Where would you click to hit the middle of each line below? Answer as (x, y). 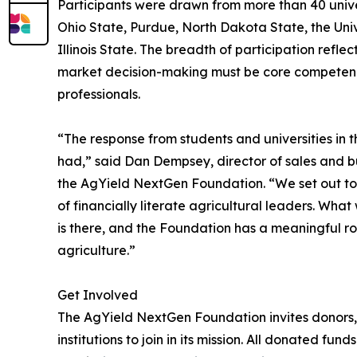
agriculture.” (96, 251)
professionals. (99, 94)
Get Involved (98, 295)
